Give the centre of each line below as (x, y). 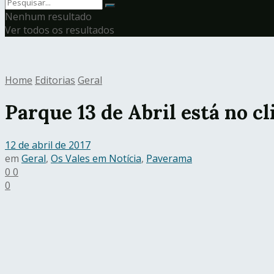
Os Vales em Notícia (96, 158)
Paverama (169, 158)
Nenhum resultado (48, 17)
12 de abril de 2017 (48, 145)
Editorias (55, 80)
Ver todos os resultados (60, 30)
